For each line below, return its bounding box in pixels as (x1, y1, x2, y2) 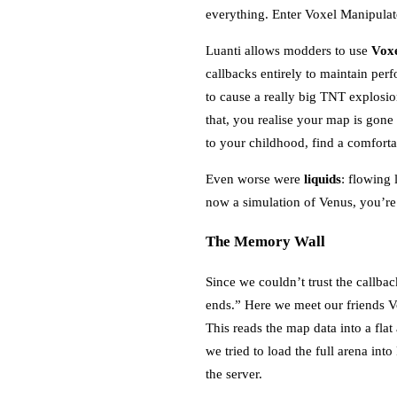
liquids (304, 171, 341, 186)
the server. (206, 367, 262, 382)
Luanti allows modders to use (206, 43, 371, 58)
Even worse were (206, 171, 304, 186)
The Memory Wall (206, 232, 325, 250)
